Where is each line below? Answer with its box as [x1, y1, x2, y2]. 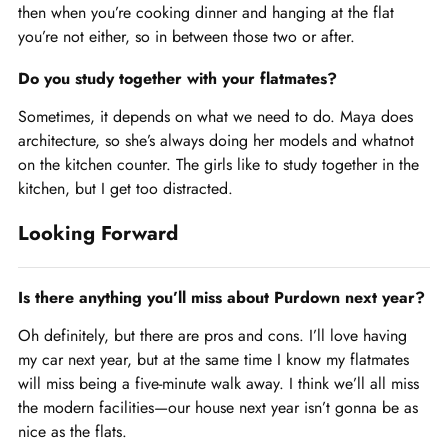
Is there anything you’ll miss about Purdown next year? [18, 286, 425, 310]
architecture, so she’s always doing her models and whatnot [18, 129, 414, 153]
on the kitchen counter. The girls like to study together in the [18, 153, 419, 177]
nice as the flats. [18, 420, 127, 444]
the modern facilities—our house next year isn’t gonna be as [18, 396, 418, 420]
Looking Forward [18, 219, 178, 249]
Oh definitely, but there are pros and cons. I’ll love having [18, 324, 407, 348]
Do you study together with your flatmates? [18, 67, 337, 91]
